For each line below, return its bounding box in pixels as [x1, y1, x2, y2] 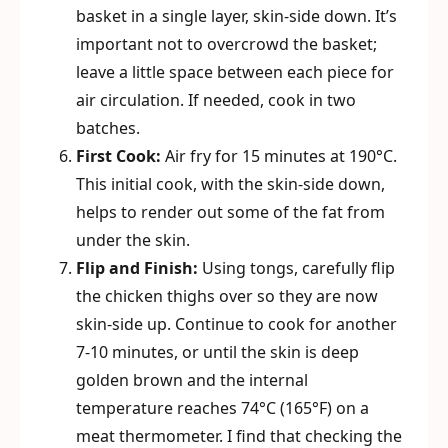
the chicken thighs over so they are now [76, 285, 378, 307]
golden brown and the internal [76, 369, 308, 391]
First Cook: [76, 145, 161, 167]
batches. [76, 117, 140, 139]
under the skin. [76, 229, 190, 251]
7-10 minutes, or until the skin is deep [76, 341, 359, 363]
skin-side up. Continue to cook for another [76, 313, 397, 335]
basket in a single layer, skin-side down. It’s [76, 5, 397, 27]
